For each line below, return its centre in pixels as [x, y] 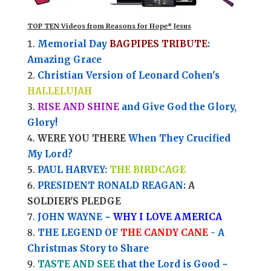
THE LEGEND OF [79, 233]
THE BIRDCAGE [147, 170]
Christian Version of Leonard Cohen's [128, 76]
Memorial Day [73, 44]
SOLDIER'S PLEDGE [74, 201]
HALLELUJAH [59, 91]
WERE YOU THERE [81, 139]
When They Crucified [178, 139]
